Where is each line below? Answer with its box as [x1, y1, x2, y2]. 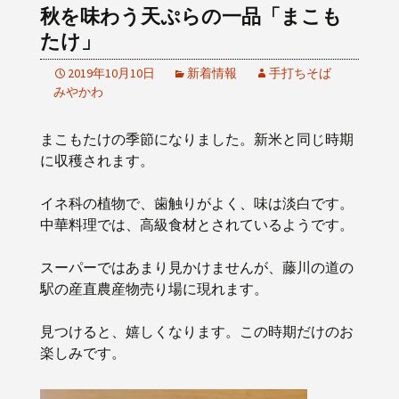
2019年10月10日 [68, 65, 155, 81]
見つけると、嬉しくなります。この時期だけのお [40, 322, 354, 340]
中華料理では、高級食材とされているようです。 [40, 216, 354, 233]
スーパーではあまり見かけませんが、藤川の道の [40, 258, 354, 276]
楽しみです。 [40, 344, 126, 362]
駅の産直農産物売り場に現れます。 [40, 280, 268, 297]
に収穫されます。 [40, 151, 154, 169]
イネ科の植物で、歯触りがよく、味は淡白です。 [40, 194, 354, 212]
